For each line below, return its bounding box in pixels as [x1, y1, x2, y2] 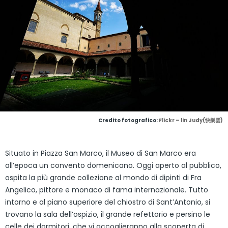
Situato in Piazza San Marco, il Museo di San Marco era [5, 148, 196, 158]
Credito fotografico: [98, 116, 159, 124]
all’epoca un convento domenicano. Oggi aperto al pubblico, [5, 160, 221, 170]
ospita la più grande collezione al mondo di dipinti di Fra [5, 172, 202, 183]
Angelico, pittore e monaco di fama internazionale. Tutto [5, 184, 208, 195]
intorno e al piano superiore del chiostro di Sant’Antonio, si [5, 196, 210, 207]
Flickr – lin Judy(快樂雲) [159, 116, 223, 124]
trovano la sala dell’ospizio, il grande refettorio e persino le [5, 209, 210, 219]
